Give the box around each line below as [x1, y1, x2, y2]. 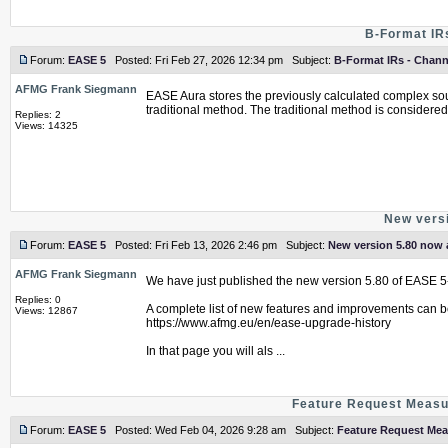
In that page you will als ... [146, 344, 285, 358]
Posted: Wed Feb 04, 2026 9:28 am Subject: [106, 424, 337, 436]
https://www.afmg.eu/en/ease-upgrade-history [146, 316, 391, 330]
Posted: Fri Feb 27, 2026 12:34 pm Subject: [106, 54, 334, 66]
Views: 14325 [15, 120, 78, 131]
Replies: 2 [15, 109, 61, 120]
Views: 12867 [15, 305, 78, 316]
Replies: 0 [15, 294, 61, 305]
